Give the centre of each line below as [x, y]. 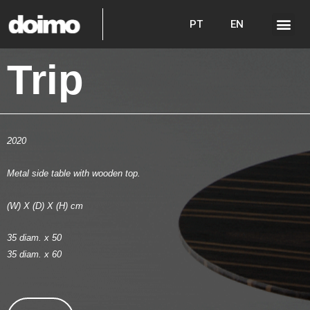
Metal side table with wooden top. [74, 173]
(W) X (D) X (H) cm [45, 206]
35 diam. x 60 [34, 255]
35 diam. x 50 [34, 238]
